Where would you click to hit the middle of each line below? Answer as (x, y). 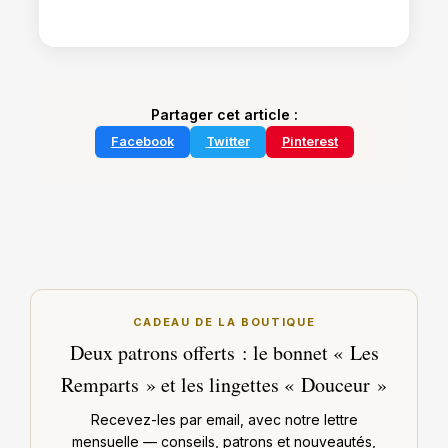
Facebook (142, 141)
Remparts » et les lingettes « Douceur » (224, 385)
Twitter (227, 141)
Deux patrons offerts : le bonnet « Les (224, 353)
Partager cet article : (224, 114)
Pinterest (309, 141)
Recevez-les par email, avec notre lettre (224, 420)
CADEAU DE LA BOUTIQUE (224, 322)
